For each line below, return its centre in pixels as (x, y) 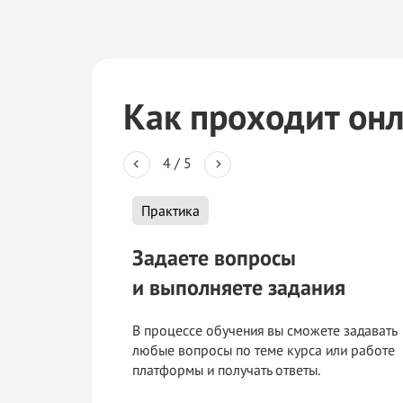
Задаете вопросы (214, 258)
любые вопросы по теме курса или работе (264, 350)
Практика (170, 210)
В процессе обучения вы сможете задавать (264, 331)
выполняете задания (247, 288)
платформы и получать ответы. (226, 370)
